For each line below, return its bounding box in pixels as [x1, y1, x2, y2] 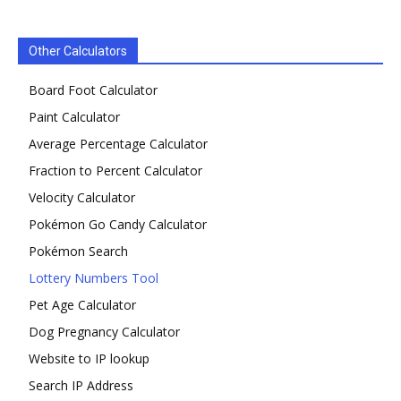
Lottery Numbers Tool [29, 269, 158, 286]
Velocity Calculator [29, 188, 135, 206]
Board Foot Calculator [29, 81, 158, 98]
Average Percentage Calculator [29, 134, 208, 152]
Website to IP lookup [29, 349, 149, 367]
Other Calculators [29, 43, 127, 58]
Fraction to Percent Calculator [29, 161, 202, 179]
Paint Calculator [29, 107, 120, 125]
